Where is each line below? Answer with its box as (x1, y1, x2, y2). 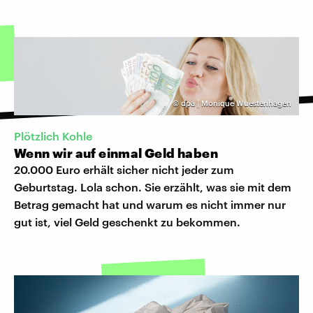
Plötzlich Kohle (14, 129, 92, 143)
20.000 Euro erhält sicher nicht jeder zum (14, 163, 234, 177)
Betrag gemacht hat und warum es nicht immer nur (14, 198, 286, 212)
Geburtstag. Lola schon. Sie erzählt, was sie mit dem (14, 180, 291, 194)
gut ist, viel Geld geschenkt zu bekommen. (14, 215, 240, 229)
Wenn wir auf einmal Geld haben (14, 145, 221, 161)
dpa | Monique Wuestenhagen (181, 98, 291, 108)
